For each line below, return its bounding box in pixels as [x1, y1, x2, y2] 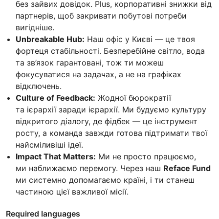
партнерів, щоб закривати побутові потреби [16, 10, 187, 21]
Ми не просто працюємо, [96, 151, 196, 161]
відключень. [16, 81, 62, 91]
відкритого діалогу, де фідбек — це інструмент [16, 116, 197, 126]
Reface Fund [163, 163, 211, 173]
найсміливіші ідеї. [16, 139, 83, 150]
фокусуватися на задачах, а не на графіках [16, 69, 181, 79]
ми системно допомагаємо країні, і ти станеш [16, 175, 195, 185]
